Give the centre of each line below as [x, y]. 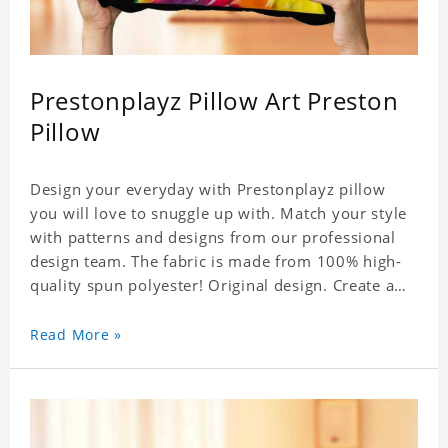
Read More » [76, 335]
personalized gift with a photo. [146, 309]
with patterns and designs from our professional [213, 237]
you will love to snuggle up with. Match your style [218, 213]
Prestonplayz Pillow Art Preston [214, 101]
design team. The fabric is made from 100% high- [216, 261]
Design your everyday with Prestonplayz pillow [208, 189]
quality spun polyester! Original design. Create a [212, 285]
